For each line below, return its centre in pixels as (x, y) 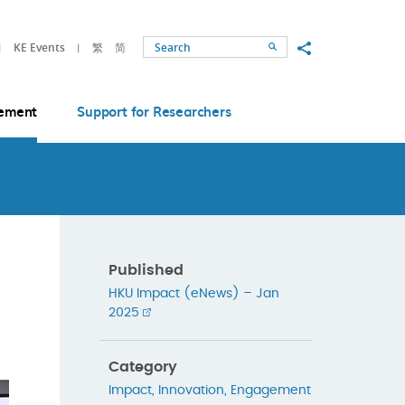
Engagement (270, 391)
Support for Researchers (154, 111)
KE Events (39, 47)
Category (142, 367)
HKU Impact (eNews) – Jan (193, 293)
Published (146, 270)
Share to (324, 47)
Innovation (191, 391)
